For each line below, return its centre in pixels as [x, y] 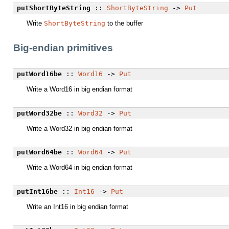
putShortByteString [53, 8]
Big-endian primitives [63, 48]
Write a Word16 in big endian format [79, 89]
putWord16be [39, 74]
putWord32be [39, 113]
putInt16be [37, 191]
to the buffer [124, 24]
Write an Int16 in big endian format [77, 207]
